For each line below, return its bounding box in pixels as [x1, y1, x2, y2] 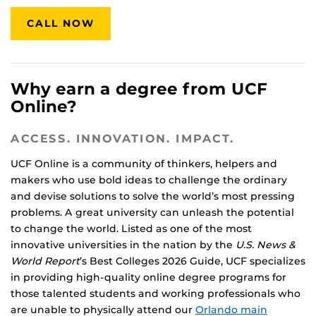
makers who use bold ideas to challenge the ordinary [11, 174, 287, 187]
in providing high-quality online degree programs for [11, 271, 286, 284]
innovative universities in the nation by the [11, 238, 236, 252]
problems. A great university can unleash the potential [11, 206, 294, 219]
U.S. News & [236, 238, 296, 252]
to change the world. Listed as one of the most [11, 222, 252, 236]
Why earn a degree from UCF [11, 79, 267, 99]
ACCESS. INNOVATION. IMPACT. [11, 132, 235, 146]
